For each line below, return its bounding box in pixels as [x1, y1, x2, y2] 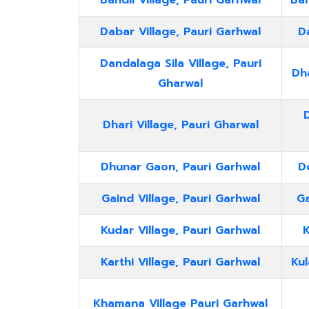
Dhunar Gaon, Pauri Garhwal [101, 159, 260, 175]
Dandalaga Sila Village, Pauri [99, 55, 261, 72]
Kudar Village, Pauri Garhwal [101, 222, 260, 239]
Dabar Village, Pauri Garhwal [100, 23, 261, 40]
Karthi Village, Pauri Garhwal [101, 254, 260, 270]
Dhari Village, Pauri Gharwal [102, 117, 259, 133]
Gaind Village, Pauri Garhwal [101, 190, 260, 207]
